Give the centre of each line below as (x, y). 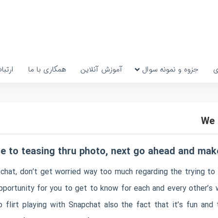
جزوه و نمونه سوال (170, 70)
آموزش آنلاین (101, 70)
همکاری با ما (47, 70)
